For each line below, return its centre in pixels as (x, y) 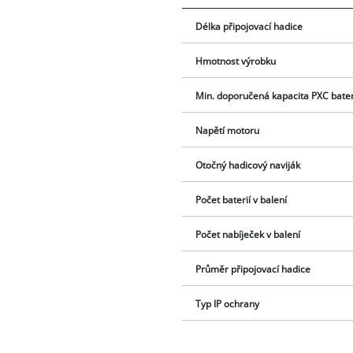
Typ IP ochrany (228, 304)
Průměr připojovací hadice (253, 269)
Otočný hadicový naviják (248, 165)
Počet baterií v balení (242, 200)
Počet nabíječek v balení (248, 235)
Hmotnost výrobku (236, 61)
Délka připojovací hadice (249, 27)
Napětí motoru (228, 131)
